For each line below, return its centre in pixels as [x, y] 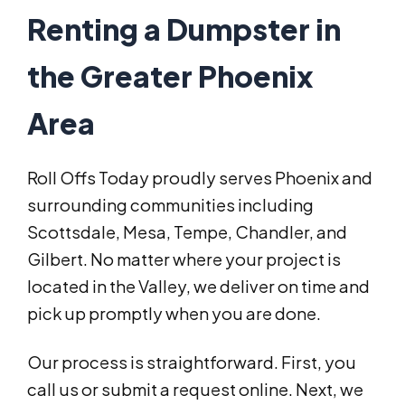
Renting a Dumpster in [184, 29]
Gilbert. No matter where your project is [184, 259]
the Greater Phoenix [170, 76]
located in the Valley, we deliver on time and [198, 287]
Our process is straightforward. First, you [192, 363]
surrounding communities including [170, 205]
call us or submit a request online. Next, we [195, 390]
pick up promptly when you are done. [174, 314]
